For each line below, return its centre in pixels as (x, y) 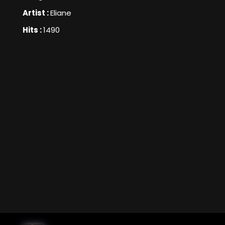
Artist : (36, 13)
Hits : (33, 30)
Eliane (61, 13)
